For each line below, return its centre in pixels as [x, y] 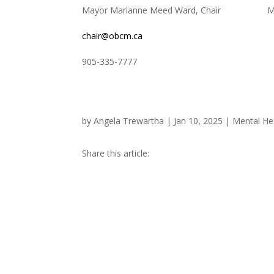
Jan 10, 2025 [198, 121]
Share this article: [116, 153]
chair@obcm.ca [113, 35]
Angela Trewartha [129, 121]
